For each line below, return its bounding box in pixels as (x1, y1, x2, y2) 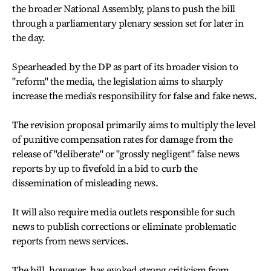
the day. (12, 30, 45, 44)
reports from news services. (12, 233, 129, 247)
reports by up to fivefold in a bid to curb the (12, 161, 198, 175)
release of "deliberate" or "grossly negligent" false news (12, 146, 240, 160)
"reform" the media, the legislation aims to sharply (12, 74, 223, 88)
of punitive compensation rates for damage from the (12, 132, 233, 146)
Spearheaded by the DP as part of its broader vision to (12, 59, 238, 73)
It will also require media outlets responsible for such (12, 204, 235, 218)
